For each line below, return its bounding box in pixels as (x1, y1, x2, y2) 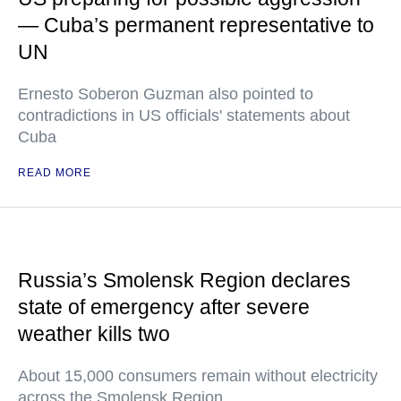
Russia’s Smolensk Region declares (18, 269, 351, 292)
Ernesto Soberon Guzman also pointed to (18, 85, 313, 103)
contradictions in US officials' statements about (18, 107, 350, 124)
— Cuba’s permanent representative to (18, 13, 374, 37)
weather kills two (18, 322, 170, 346)
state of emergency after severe (18, 295, 310, 319)
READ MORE (18, 166, 91, 179)
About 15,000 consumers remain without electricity (18, 367, 378, 385)
